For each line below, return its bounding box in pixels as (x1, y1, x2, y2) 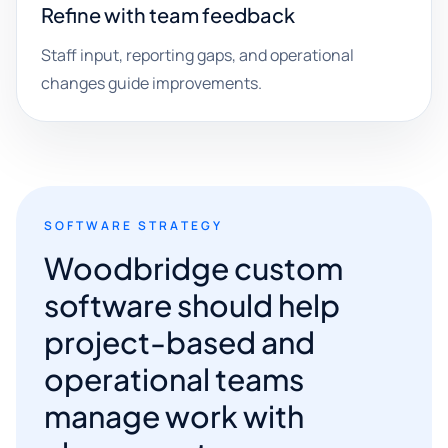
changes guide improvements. (41, 72, 262, 94)
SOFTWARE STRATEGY (44, 217, 224, 234)
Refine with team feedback (41, 2, 295, 27)
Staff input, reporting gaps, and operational (41, 44, 354, 66)
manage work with (44, 397, 304, 435)
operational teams (44, 360, 304, 398)
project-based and (44, 323, 315, 361)
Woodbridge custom (44, 249, 343, 287)
